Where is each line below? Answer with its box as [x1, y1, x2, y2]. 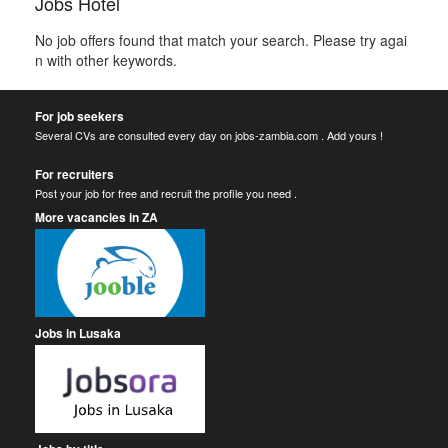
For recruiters [35, 165, 114, 183]
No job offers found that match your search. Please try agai [35, 30, 407, 50]
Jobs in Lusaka [35, 324, 121, 342]
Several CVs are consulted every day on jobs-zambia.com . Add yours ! [35, 127, 383, 143]
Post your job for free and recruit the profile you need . [35, 185, 297, 201]
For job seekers [35, 107, 124, 125]
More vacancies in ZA [35, 208, 158, 226]
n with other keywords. [35, 50, 177, 70]
